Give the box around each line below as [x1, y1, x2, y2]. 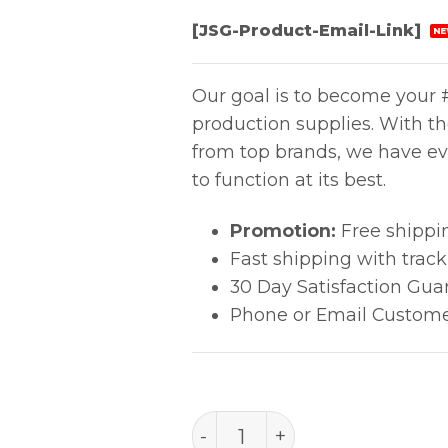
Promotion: [229, 220, 336, 242]
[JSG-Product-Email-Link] [191, 20, 426, 40]
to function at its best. [191, 169, 386, 191]
